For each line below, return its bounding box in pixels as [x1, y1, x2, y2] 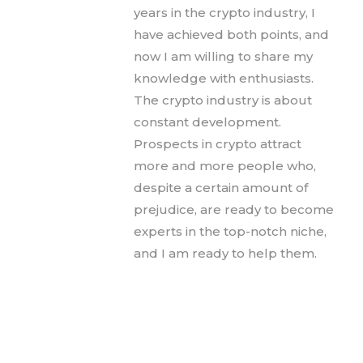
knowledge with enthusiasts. [134, 70, 314, 87]
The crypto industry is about [134, 92, 312, 109]
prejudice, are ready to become [134, 202, 334, 218]
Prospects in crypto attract [134, 136, 301, 152]
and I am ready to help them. [134, 246, 317, 262]
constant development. [134, 114, 281, 130]
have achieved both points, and [134, 27, 329, 43]
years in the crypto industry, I [134, 5, 315, 21]
